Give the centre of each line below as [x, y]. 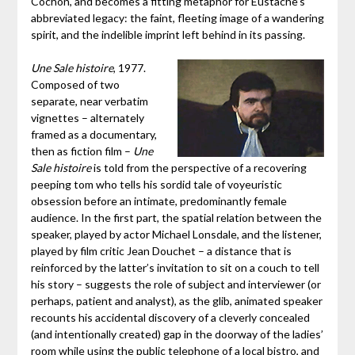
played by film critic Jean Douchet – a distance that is [161, 251]
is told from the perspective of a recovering [198, 168]
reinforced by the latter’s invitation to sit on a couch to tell [175, 268]
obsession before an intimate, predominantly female [158, 201]
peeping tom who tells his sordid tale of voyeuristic [156, 185]
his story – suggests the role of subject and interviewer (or [176, 284]
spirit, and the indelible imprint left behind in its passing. [168, 35]
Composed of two [75, 85]
